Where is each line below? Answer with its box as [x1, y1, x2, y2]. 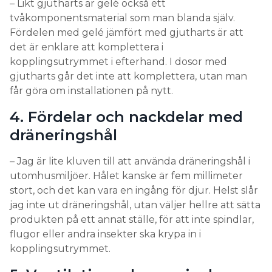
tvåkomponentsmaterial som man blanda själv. [10, 12, 235, 24]
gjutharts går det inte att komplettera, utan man [10, 70, 247, 82]
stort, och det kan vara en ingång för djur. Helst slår [10, 184, 258, 196]
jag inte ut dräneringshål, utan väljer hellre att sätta [10, 199, 260, 211]
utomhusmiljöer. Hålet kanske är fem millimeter [10, 169, 243, 182]
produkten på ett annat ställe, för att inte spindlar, [10, 213, 254, 225]
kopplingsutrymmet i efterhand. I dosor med [10, 55, 227, 67]
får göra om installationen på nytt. [10, 84, 175, 97]
